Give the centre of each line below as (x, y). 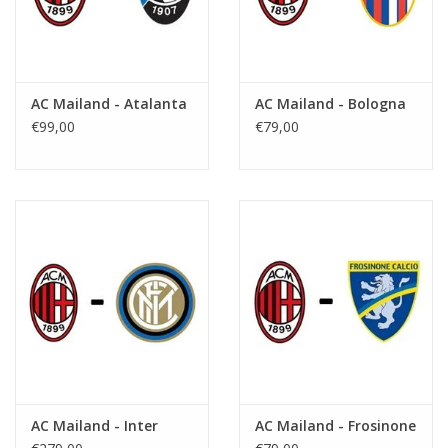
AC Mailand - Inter (94, 425)
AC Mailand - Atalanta (109, 104)
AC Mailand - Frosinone (335, 425)
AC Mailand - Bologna (330, 104)
